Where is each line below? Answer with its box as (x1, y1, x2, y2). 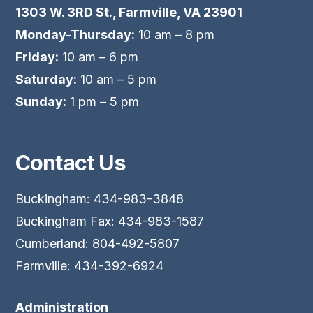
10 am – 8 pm (135, 27, 215, 43)
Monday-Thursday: (15, 27, 136, 43)
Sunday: (15, 94, 67, 110)
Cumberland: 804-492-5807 (15, 235, 180, 251)
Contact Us (15, 150, 126, 176)
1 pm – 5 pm (66, 94, 140, 110)
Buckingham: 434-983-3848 (15, 191, 184, 206)
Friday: (15, 50, 59, 65)
